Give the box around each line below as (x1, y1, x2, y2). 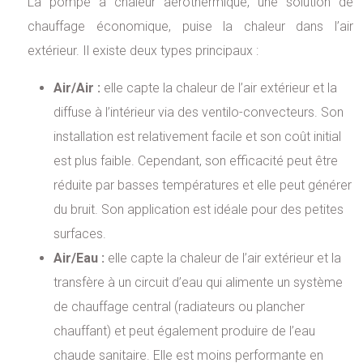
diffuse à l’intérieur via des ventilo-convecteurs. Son (53, 104, 344, 120)
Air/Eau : (53, 250, 109, 266)
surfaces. (53, 225, 107, 241)
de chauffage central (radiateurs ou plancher (53, 298, 305, 314)
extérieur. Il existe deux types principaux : (28, 42, 259, 58)
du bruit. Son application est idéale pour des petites (53, 201, 344, 217)
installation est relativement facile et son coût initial (53, 128, 342, 144)
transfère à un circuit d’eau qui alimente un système (53, 274, 344, 290)
